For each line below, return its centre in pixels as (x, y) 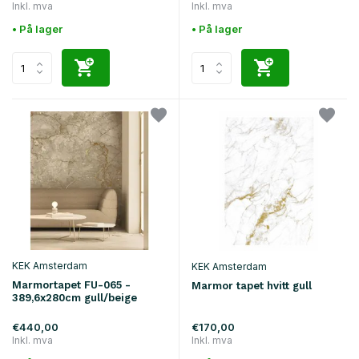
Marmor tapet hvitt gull (252, 285)
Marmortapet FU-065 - (71, 284)
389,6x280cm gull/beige (75, 297)
